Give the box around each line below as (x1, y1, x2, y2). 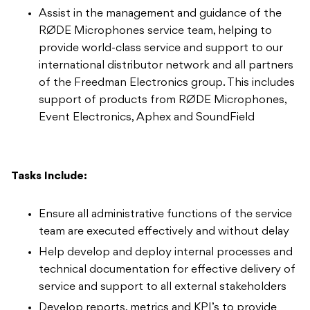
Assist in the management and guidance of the (39, 8, 282, 19)
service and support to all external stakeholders (39, 281, 286, 293)
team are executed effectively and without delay (39, 226, 289, 237)
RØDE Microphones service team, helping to (39, 25, 272, 37)
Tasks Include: (11, 170, 87, 182)
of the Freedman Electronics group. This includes (39, 77, 295, 89)
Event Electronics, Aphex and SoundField (39, 111, 255, 123)
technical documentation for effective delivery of (39, 264, 295, 275)
